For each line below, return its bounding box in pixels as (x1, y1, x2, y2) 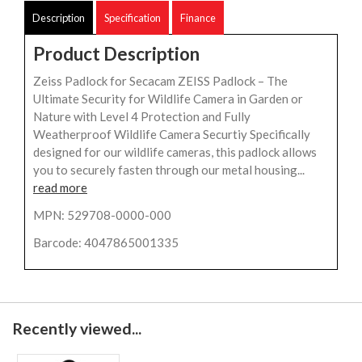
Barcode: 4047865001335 (33, 234, 179, 250)
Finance (180, 11, 216, 24)
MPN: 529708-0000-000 (33, 207, 171, 222)
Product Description (33, 42, 200, 65)
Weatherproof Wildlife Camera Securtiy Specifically (33, 126, 310, 141)
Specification (104, 11, 161, 24)
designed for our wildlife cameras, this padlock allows (33, 144, 317, 159)
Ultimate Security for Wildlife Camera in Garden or (33, 90, 303, 106)
